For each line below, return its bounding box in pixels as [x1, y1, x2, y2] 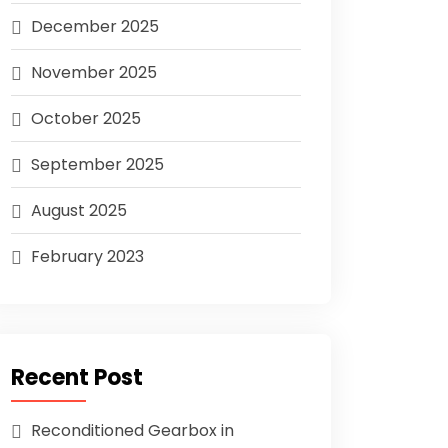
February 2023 [31, 245, 144, 268]
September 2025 [31, 153, 164, 176]
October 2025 [31, 107, 141, 130]
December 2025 [31, 15, 159, 38]
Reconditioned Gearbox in [31, 419, 234, 442]
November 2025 [31, 61, 157, 84]
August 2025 [31, 199, 127, 222]
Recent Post [11, 362, 143, 393]
